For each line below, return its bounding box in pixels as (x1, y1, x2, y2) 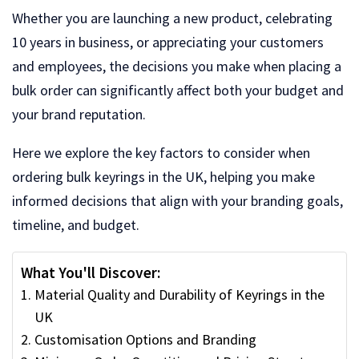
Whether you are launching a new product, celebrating (12, 8, 333, 27)
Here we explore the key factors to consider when (12, 143, 310, 162)
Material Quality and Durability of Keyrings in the (34, 284, 325, 304)
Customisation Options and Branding (34, 329, 256, 349)
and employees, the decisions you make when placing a (12, 56, 341, 75)
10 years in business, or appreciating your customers (12, 32, 324, 51)
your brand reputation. (12, 104, 146, 123)
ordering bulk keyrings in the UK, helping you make (12, 167, 315, 186)
